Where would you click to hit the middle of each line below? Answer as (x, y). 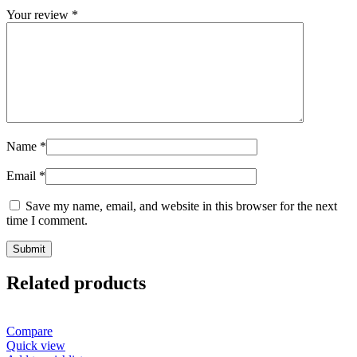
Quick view (36, 346)
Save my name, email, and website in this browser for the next (181, 206)
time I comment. (47, 220)
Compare (29, 331)
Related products (76, 283)
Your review (39, 14)
